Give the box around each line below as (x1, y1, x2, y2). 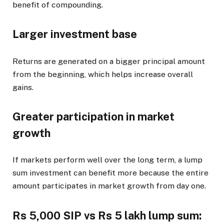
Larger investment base (12, 27, 137, 41)
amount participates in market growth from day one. (12, 181, 206, 191)
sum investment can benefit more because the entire (12, 168, 208, 178)
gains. (12, 82, 33, 92)
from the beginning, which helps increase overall (12, 69, 193, 79)
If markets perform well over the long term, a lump (12, 155, 202, 165)
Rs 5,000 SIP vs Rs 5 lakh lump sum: (12, 209, 201, 222)
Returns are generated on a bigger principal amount (12, 56, 205, 66)
